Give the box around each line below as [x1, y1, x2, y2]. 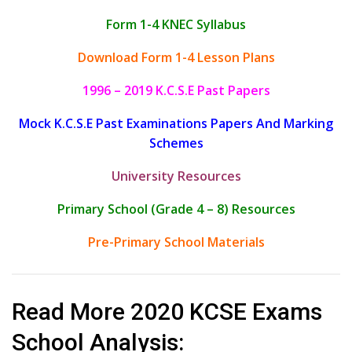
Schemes [148, 134, 203, 152]
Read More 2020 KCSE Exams [12, 298, 322, 326]
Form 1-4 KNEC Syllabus [106, 16, 246, 34]
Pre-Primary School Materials [87, 233, 265, 251]
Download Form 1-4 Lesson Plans [77, 49, 275, 67]
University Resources [111, 167, 241, 185]
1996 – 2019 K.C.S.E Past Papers [82, 82, 270, 100]
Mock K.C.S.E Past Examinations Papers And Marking [19, 115, 333, 133]
